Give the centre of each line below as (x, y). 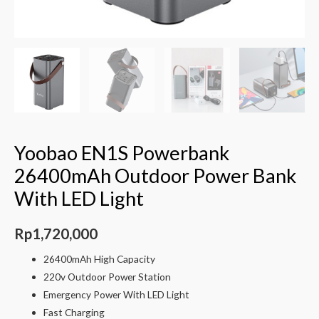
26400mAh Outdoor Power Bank (155, 176)
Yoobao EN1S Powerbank (122, 153)
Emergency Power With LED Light (117, 295)
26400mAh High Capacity (100, 259)
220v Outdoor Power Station (108, 277)
